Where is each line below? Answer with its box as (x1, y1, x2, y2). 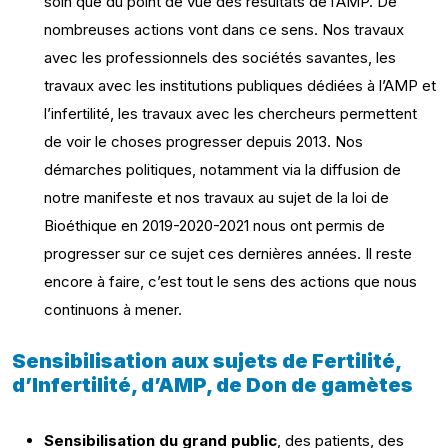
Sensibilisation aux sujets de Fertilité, (12, 349, 401, 373)
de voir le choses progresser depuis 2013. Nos (44, 132, 363, 151)
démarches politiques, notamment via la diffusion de (44, 160, 401, 179)
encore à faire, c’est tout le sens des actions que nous (44, 272, 417, 291)
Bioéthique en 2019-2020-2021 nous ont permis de (44, 216, 385, 235)
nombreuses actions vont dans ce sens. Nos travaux (44, 20, 404, 39)
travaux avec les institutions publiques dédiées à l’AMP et (44, 76, 436, 95)
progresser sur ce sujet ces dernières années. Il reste (44, 244, 412, 263)
